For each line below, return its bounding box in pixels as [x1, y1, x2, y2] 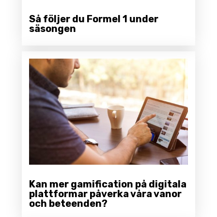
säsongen [29, 23, 76, 35]
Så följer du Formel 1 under [29, 13, 158, 25]
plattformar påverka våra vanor [29, 188, 182, 200]
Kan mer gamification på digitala [29, 178, 186, 190]
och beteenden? [29, 198, 108, 210]
